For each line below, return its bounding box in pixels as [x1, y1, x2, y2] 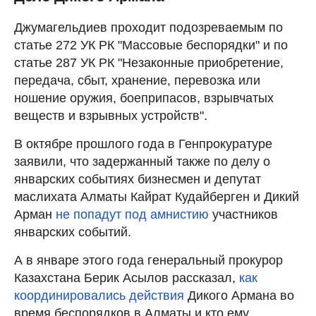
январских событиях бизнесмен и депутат [14, 171, 261, 186]
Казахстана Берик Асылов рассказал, [14, 270, 239, 285]
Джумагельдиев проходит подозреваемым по [14, 20, 283, 35]
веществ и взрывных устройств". [14, 108, 207, 123]
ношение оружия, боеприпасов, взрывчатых [14, 90, 274, 105]
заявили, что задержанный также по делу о [14, 154, 270, 169]
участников [209, 207, 278, 221]
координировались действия [14, 288, 184, 303]
